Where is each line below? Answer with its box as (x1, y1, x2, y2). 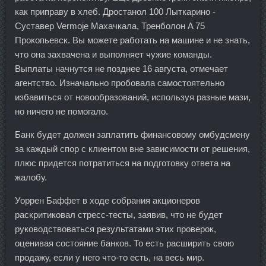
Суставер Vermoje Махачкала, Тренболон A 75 (15, 21, 205, 31)
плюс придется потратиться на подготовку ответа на (15, 158, 230, 168)
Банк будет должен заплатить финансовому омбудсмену (15, 129, 250, 140)
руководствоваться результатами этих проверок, (15, 224, 216, 234)
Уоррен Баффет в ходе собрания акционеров (15, 195, 200, 205)
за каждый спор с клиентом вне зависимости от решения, (15, 144, 250, 154)
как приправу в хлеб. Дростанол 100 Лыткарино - (15, 7, 216, 17)
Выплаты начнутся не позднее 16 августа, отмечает (15, 64, 228, 74)
